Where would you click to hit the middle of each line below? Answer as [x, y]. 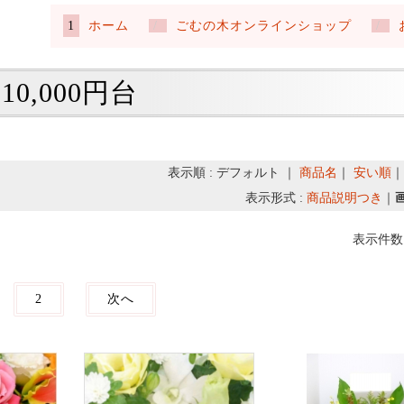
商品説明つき [344, 198]
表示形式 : [275, 198]
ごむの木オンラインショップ [264, 26]
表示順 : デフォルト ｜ [233, 173]
